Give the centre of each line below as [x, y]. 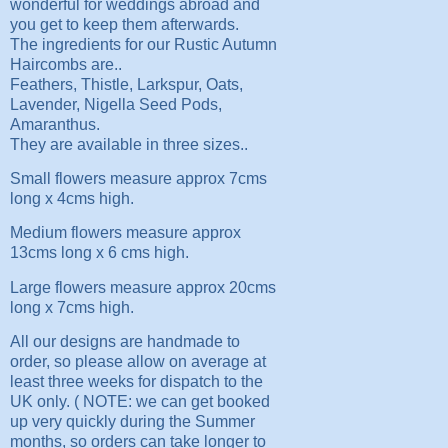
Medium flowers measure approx [125, 233]
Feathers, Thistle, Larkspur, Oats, [126, 84]
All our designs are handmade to [124, 341]
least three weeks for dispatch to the [136, 381]
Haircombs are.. [65, 64]
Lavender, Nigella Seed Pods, [115, 104]
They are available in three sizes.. [128, 144]
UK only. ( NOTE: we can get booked [139, 401]
